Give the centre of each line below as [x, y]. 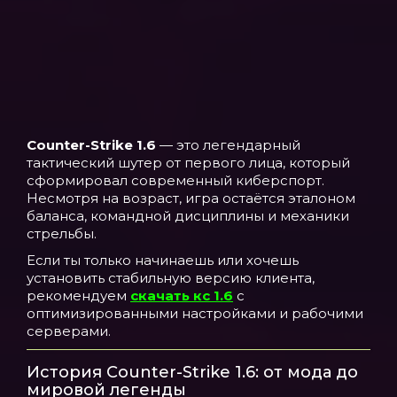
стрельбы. [62, 234]
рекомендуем [78, 296]
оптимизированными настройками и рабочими [195, 313]
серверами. [69, 331]
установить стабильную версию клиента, [171, 278]
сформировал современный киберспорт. [175, 180]
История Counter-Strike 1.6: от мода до [192, 372]
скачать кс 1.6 [182, 296]
